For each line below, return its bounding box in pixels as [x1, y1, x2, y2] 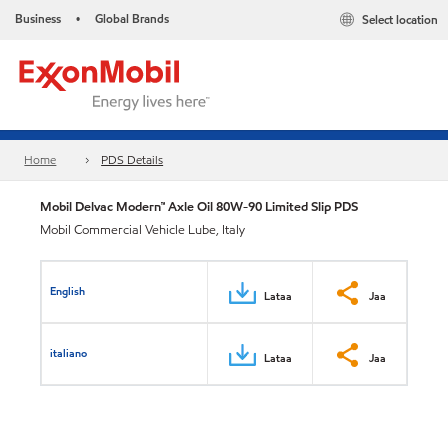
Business [15, 10, 61, 27]
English [50, 282, 86, 299]
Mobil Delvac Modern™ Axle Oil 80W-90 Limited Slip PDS [40, 197, 358, 216]
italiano [50, 344, 88, 361]
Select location [362, 11, 438, 29]
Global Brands [95, 10, 169, 27]
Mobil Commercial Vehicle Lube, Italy [40, 221, 245, 239]
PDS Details [101, 151, 164, 169]
